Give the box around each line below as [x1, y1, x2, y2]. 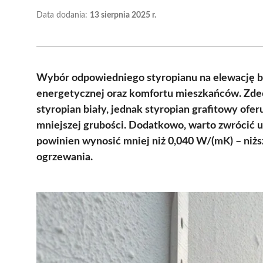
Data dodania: [36, 11, 90, 19]
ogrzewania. [36, 151, 93, 163]
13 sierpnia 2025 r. [90, 11, 156, 19]
